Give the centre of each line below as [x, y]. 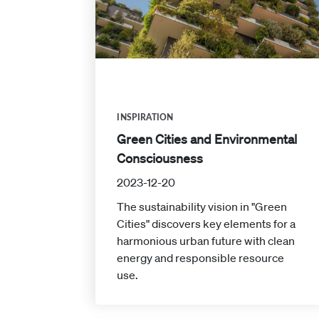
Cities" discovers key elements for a [206, 223]
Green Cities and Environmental [207, 138]
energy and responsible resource [201, 257]
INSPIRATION [145, 117]
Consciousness [160, 158]
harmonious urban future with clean [206, 240]
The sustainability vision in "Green [202, 206]
